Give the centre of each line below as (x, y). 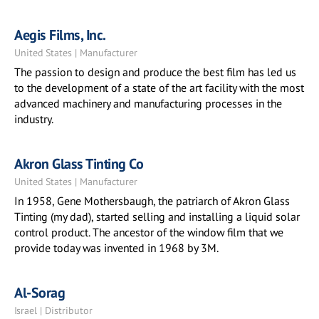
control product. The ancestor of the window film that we (149, 232)
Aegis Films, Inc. (60, 35)
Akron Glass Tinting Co (79, 164)
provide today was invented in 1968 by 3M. (116, 248)
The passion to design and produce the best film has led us (155, 72)
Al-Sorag (40, 293)
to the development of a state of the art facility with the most (159, 88)
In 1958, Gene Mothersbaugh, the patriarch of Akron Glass (152, 201)
